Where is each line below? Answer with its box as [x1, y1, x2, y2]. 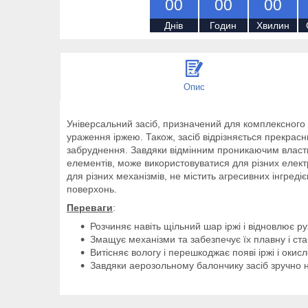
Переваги [67, 201, 113, 213]
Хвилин [256, 19, 289, 31]
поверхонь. [67, 183, 117, 195]
